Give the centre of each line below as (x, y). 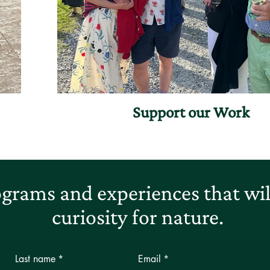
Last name (36, 259)
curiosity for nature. (138, 217)
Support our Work (191, 112)
